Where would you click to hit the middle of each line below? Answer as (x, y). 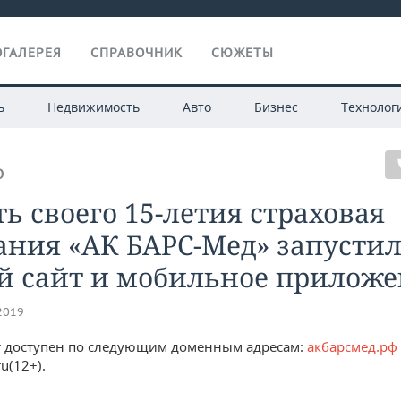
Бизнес (276, 107)
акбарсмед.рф (352, 346)
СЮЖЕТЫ (243, 53)
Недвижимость (93, 107)
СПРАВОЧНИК (137, 53)
